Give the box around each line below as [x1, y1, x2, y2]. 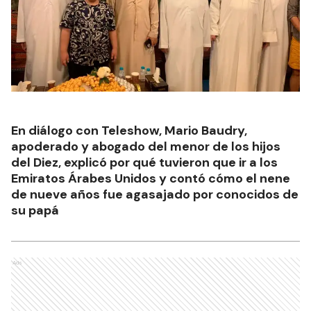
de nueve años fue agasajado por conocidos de [11, 185, 299, 203]
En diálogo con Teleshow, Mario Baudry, [11, 121, 247, 139]
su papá [11, 201, 59, 219]
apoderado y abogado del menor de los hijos [11, 137, 280, 155]
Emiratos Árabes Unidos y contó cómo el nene [11, 169, 290, 187]
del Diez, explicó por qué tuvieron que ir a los [11, 153, 278, 171]
